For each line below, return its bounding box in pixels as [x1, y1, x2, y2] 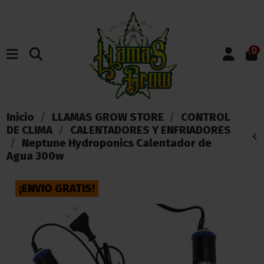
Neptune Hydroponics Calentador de [21, 136, 212, 150]
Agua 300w [6, 148, 64, 163]
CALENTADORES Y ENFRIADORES [70, 123, 231, 137]
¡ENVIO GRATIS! [19, 181, 95, 195]
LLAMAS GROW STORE [51, 110, 164, 124]
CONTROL [180, 110, 230, 124]
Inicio [6, 110, 35, 124]
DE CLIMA [6, 123, 53, 137]
